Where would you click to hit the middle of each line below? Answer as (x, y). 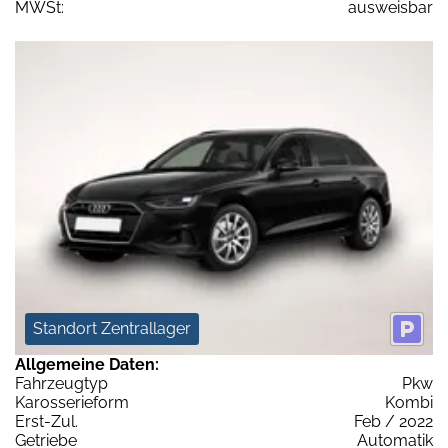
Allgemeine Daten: (87, 364)
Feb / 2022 (393, 421)
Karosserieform (72, 402)
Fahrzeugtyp (61, 383)
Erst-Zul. (46, 421)
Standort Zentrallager (112, 328)
